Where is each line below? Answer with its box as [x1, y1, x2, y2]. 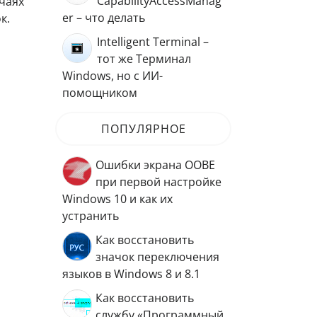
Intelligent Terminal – [97, 34, 209, 50]
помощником [62, 85, 137, 100]
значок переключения [96, 249, 219, 265]
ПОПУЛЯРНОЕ [100, 121, 186, 137]
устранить [62, 208, 119, 224]
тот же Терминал [97, 51, 191, 67]
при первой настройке [96, 174, 221, 190]
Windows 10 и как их [62, 191, 173, 207]
